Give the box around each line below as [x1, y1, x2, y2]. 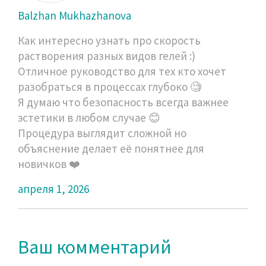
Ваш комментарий [18, 235, 172, 259]
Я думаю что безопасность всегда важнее [18, 94, 229, 109]
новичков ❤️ [18, 156, 80, 171]
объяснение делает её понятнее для [18, 141, 204, 156]
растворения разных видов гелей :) [18, 48, 195, 63]
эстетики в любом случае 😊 [18, 110, 160, 125]
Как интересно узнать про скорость [18, 33, 201, 47]
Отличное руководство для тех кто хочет [18, 64, 226, 78]
